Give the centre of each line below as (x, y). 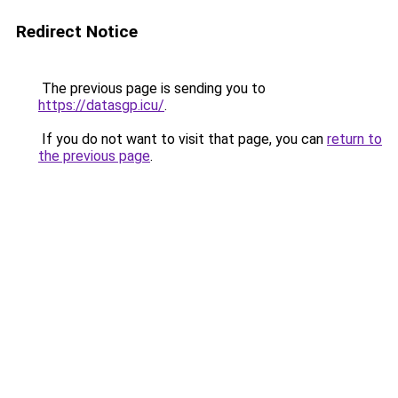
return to (354, 139)
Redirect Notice (77, 32)
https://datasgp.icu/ (101, 105)
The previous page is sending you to (152, 88)
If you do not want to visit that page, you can (183, 139)
